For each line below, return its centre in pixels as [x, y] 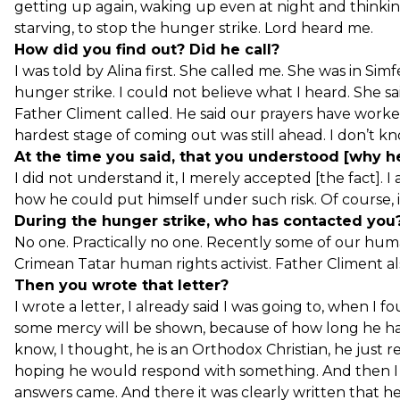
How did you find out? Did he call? [147, 49]
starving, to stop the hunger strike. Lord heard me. [194, 28]
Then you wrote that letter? [121, 285]
